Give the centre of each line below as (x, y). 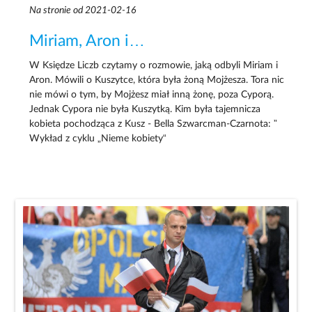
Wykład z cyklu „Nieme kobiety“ (98, 138)
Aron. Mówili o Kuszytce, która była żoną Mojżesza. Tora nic (157, 80)
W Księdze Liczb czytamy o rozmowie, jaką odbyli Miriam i (154, 65)
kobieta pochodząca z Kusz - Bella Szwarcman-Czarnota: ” (154, 124)
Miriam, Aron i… (87, 41)
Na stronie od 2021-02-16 (83, 11)
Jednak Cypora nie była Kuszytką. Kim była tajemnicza (145, 109)
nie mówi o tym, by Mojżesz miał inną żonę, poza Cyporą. (152, 94)
